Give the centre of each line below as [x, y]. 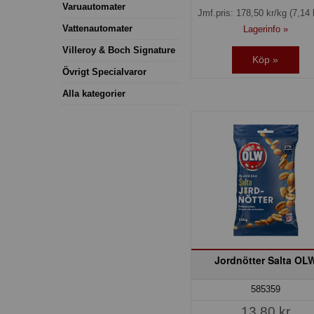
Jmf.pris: [217, 13]
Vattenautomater [97, 28]
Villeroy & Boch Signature [119, 50]
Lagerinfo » [265, 29]
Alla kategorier [94, 93]
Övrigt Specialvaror [104, 71]
